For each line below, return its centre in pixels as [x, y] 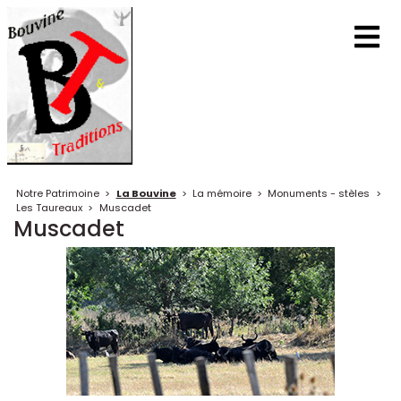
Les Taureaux [50, 208]
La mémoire [222, 194]
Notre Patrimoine [58, 194]
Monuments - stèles [319, 194]
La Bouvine [146, 194]
